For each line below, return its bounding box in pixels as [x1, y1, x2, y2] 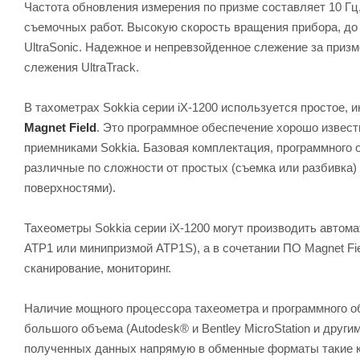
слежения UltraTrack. [24, 59, 139, 74]
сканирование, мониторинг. [24, 260, 171, 275]
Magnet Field [24, 120, 96, 134]
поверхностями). [24, 180, 116, 194]
